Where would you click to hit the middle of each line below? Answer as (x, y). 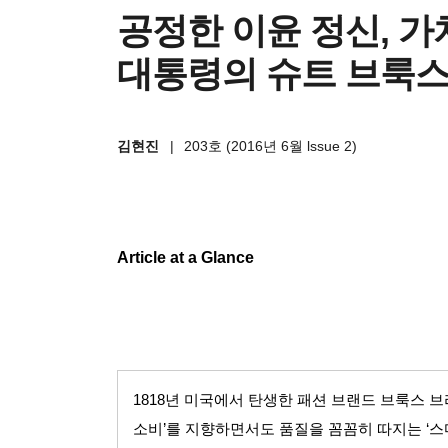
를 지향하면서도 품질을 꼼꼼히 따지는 (294, 428)
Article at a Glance (185, 257)
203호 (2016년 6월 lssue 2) (271, 145)
